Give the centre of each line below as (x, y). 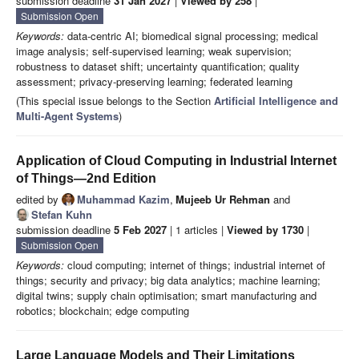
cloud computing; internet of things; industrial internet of (195, 265)
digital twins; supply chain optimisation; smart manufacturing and (166, 296)
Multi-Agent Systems (67, 116)
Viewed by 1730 (265, 230)
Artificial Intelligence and (276, 101)
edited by (39, 200)
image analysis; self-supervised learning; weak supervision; (154, 51)
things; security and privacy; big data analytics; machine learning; (168, 280)
